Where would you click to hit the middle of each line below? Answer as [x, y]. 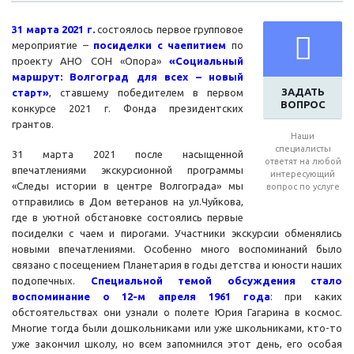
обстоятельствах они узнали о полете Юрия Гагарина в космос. [177, 313]
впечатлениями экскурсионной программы [128, 170]
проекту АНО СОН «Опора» [90, 61]
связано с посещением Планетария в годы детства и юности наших [177, 265]
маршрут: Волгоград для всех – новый [128, 77]
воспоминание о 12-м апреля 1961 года [141, 297]
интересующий [303, 174]
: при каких [306, 297]
